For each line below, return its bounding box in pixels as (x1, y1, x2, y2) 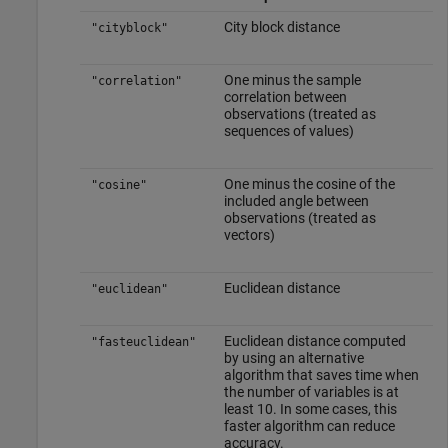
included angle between (223, 192, 369, 209)
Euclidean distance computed (223, 332, 406, 349)
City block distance (223, 18, 340, 35)
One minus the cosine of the (223, 175, 395, 192)
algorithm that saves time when (223, 366, 419, 383)
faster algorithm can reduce (223, 417, 395, 434)
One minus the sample (223, 71, 361, 88)
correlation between (223, 88, 347, 105)
